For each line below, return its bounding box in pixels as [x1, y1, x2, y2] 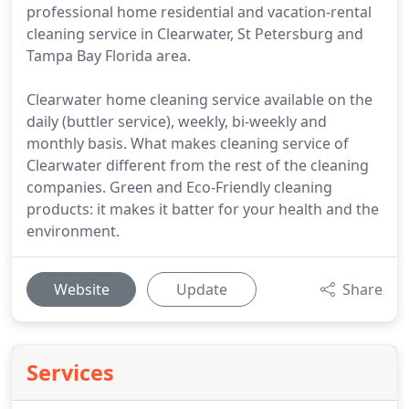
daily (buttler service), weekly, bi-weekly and [26, 111, 327, 131]
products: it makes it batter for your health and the [26, 199, 379, 219]
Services [26, 358, 114, 387]
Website [53, 279, 110, 299]
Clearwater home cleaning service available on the [26, 89, 372, 110]
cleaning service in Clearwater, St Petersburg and [26, 24, 363, 44]
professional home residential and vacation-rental [26, 2, 372, 22]
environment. [26, 221, 120, 241]
